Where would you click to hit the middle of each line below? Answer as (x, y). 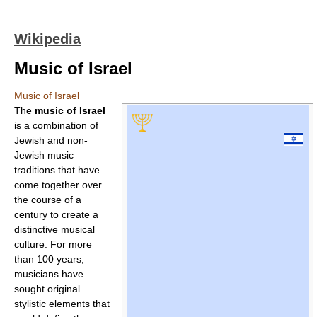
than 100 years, (49, 259)
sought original (47, 289)
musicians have (49, 274)
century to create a (56, 214)
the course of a (48, 200)
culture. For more (53, 244)
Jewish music (44, 155)
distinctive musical (54, 229)
